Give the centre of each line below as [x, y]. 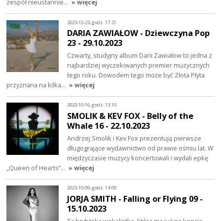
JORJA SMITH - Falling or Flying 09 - [135, 198]
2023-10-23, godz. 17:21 [92, 22]
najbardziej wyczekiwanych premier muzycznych [139, 65]
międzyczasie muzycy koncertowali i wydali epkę [138, 158]
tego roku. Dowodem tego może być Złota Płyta [136, 75]
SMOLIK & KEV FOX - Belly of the [130, 116]
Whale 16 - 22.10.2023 [109, 126]
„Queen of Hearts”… [37, 167]
